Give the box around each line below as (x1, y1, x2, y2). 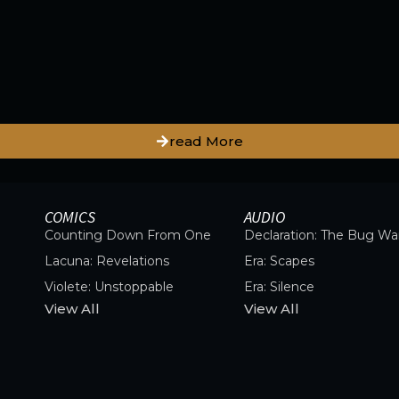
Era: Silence (243, 279, 314, 296)
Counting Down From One (45, 227, 212, 244)
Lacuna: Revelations (45, 253, 170, 270)
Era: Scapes (243, 253, 314, 270)
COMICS (45, 207, 96, 228)
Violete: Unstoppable (45, 279, 175, 296)
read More (169, 133, 243, 151)
